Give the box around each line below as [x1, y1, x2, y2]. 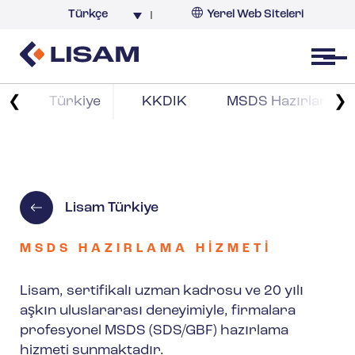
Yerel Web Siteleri [206, 9, 304, 21]
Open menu [311, 53, 347, 63]
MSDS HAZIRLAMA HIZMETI [20, 242, 272, 256]
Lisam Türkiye [65, 200, 158, 216]
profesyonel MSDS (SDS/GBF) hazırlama [20, 323, 288, 339]
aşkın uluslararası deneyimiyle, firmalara [20, 303, 296, 319]
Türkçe [67, 9, 108, 21]
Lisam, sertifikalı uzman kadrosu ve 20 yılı [20, 284, 303, 300]
